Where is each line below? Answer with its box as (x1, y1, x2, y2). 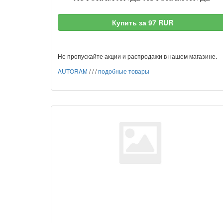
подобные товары (98, 67, 149, 75)
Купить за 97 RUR (111, 17, 173, 27)
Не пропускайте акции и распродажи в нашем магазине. (58, 52, 217, 60)
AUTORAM (58, 67, 88, 75)
